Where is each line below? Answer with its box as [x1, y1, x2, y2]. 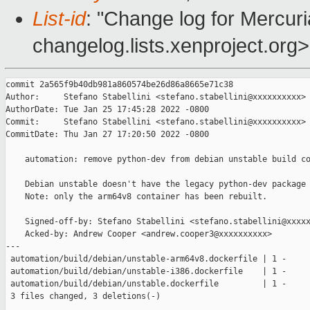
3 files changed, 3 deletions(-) [6, 291, 161, 302]
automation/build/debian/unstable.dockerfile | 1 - [6, 279, 286, 289]
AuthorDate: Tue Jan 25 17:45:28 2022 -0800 [6, 104, 209, 115]
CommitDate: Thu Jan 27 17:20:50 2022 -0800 [6, 129, 209, 140]
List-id [33, 8, 86, 30]
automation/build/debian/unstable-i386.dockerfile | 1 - [6, 266, 286, 277]
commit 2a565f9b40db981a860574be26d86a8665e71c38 [6, 80, 233, 90]
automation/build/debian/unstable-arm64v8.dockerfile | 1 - [6, 254, 286, 264]
